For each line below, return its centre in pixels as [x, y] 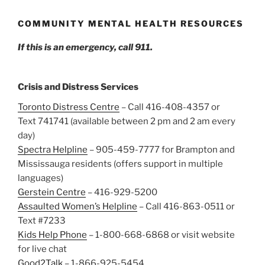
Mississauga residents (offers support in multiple [120, 164]
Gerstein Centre [52, 193]
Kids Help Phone [52, 235]
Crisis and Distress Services [78, 87]
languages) [41, 178]
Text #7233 [42, 221]
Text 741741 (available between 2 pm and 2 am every [127, 122]
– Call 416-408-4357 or [170, 107]
